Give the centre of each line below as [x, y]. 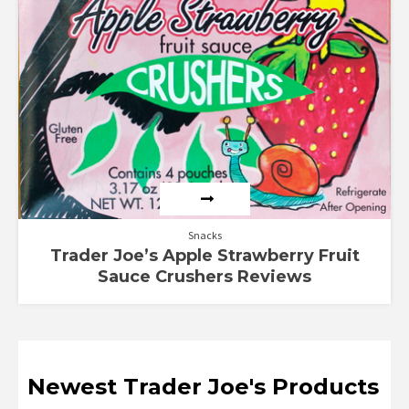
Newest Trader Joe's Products [203, 386]
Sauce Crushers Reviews [204, 276]
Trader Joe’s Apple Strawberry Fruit [204, 255]
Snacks [204, 235]
